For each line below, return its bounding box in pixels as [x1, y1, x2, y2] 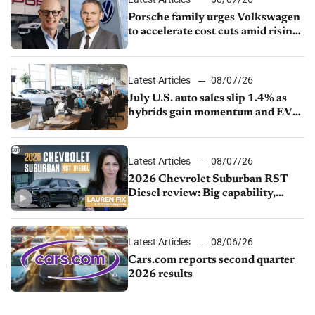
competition [128, 39, 192, 51]
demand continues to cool [128, 120, 259, 132]
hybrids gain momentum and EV [128, 106, 293, 118]
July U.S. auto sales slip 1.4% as [128, 92, 288, 104]
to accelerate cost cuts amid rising [128, 25, 300, 37]
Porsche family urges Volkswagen [128, 11, 301, 23]
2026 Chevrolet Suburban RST [128, 173, 288, 185]
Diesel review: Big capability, [128, 187, 276, 199]
